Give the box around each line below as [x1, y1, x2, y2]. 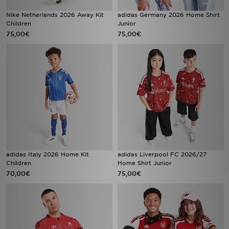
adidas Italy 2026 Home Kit [6, 151, 89, 158]
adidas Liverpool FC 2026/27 [118, 151, 207, 158]
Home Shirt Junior [118, 159, 172, 167]
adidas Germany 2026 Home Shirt [118, 11, 220, 18]
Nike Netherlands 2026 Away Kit [6, 11, 104, 18]
